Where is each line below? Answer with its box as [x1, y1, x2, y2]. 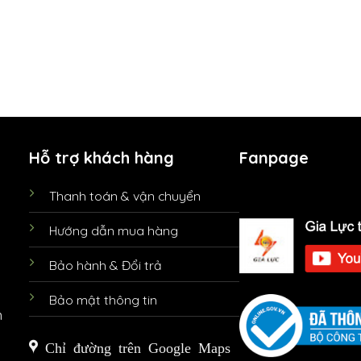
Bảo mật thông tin [48, 292, 157, 309]
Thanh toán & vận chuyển [48, 188, 201, 205]
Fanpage [239, 147, 309, 168]
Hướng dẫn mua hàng [48, 222, 178, 239]
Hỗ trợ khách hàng [28, 147, 174, 168]
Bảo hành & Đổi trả [48, 257, 162, 274]
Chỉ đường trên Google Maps [37, 338, 230, 354]
